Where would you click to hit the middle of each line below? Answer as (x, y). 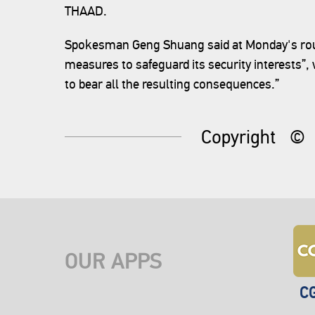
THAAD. (86, 11)
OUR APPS (113, 262)
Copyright (238, 137)
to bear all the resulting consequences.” (172, 84)
